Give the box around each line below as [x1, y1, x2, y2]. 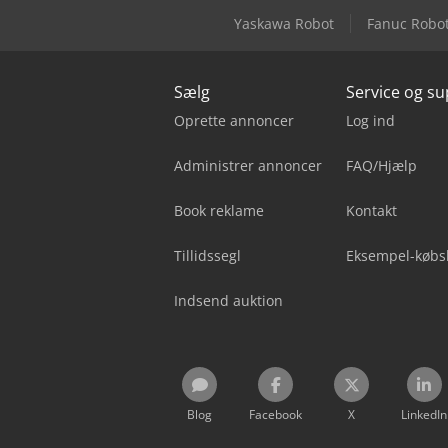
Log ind [346, 110, 395, 130]
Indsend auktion [174, 290, 283, 310]
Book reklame [174, 200, 264, 220]
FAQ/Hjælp [346, 155, 417, 175]
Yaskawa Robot [234, 13, 334, 33]
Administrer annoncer [174, 155, 322, 175]
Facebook [249, 405, 302, 423]
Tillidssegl [174, 245, 241, 265]
